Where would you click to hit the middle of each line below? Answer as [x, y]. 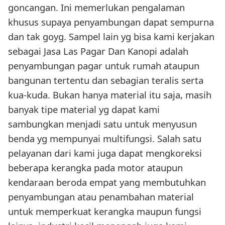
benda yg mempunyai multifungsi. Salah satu [105, 139]
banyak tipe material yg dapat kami [84, 109]
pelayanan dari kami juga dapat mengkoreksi [105, 153]
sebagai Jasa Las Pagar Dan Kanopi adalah [98, 51]
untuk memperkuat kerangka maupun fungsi [105, 211]
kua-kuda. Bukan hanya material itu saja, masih [110, 95]
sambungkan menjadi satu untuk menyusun [102, 124]
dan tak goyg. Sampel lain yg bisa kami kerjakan [111, 37]
